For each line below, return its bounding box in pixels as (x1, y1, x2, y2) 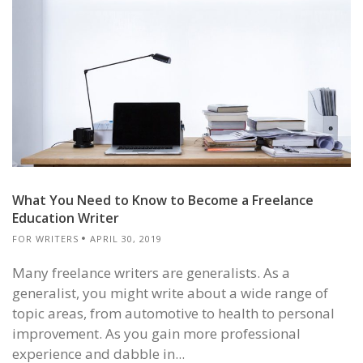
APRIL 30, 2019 (90, 232, 162, 245)
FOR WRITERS (12, 232, 79, 245)
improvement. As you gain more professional (12, 323, 301, 343)
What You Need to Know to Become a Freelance (12, 190, 314, 209)
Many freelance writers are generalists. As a (12, 263, 290, 282)
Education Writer (12, 208, 119, 227)
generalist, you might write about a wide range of (12, 283, 328, 302)
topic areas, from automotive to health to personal (12, 303, 335, 322)
